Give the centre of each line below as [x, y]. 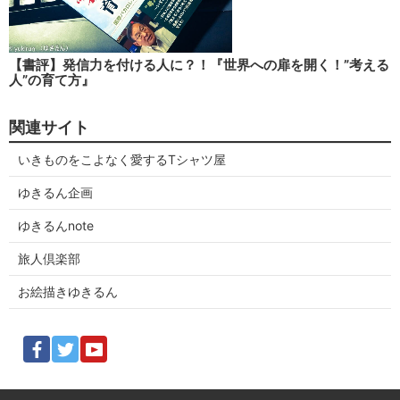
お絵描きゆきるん [68, 292]
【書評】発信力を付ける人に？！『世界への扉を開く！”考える [199, 65]
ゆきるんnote [56, 226]
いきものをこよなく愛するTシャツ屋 [122, 160]
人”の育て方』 [52, 80]
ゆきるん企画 [55, 193]
